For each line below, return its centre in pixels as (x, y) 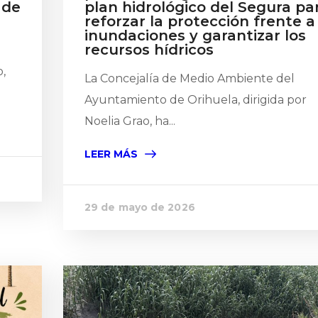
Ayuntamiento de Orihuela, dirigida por (196, 100)
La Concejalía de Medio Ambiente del (190, 78)
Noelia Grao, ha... (130, 121)
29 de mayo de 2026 (140, 207)
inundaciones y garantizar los (195, 35)
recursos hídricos (149, 50)
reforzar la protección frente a (200, 21)
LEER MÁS (111, 154)
